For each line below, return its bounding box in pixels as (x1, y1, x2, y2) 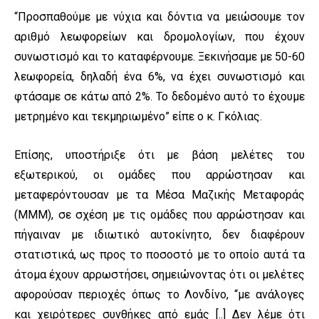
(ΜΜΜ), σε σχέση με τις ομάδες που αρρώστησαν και (14, 208, 305, 222)
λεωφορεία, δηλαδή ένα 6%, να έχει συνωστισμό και (14, 70, 305, 84)
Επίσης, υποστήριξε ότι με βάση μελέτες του (14, 148, 305, 162)
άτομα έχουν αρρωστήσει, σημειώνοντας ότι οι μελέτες (14, 268, 305, 282)
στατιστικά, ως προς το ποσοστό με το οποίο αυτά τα (14, 248, 305, 262)
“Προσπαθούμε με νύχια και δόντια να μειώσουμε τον (14, 10, 305, 24)
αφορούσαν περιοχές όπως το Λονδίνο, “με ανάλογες (14, 288, 305, 302)
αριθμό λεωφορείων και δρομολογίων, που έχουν (14, 30, 305, 44)
